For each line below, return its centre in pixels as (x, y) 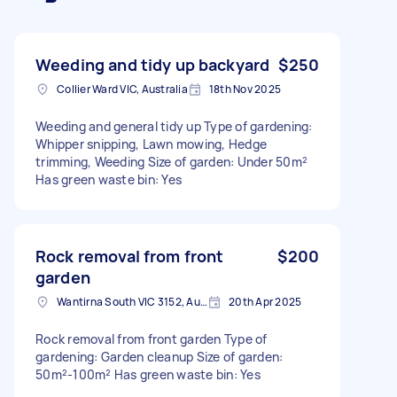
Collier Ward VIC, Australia (122, 89)
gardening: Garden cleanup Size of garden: (160, 356)
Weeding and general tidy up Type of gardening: (174, 126)
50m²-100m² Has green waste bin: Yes (148, 374)
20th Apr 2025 (265, 301)
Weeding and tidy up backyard (153, 64)
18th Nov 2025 (245, 89)
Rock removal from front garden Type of (152, 339)
